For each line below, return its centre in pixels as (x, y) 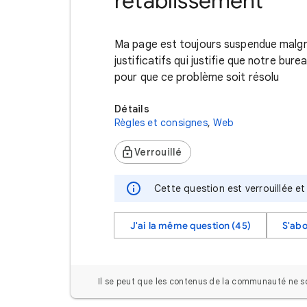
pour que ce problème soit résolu (198, 77)
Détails (132, 109)
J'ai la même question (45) (191, 225)
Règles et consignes (161, 123)
